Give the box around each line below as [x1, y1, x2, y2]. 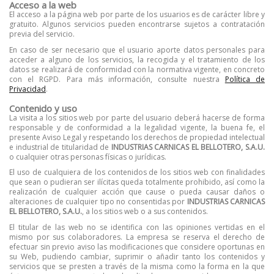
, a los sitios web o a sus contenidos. [82, 206, 208, 217]
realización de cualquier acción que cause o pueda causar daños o [9, 187, 265, 198]
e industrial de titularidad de [9, 141, 111, 152]
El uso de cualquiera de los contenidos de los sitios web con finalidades [9, 167, 265, 178]
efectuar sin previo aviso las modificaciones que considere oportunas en [9, 241, 265, 252]
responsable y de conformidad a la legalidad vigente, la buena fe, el [9, 122, 265, 133]
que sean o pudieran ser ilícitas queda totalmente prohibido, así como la [9, 177, 265, 188]
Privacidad [9, 83, 46, 94]
